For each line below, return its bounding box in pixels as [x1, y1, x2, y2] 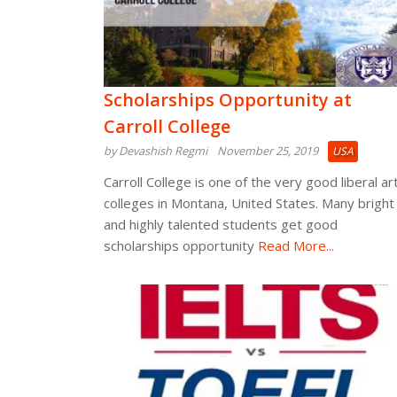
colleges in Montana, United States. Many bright [104, 194, 394, 212]
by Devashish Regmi [104, 143, 207, 159]
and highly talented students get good [104, 215, 338, 233]
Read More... [254, 237, 334, 254]
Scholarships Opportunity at [104, 88, 352, 112]
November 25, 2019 [217, 143, 318, 159]
